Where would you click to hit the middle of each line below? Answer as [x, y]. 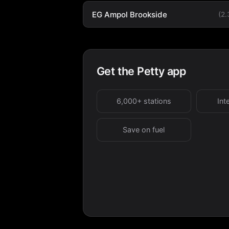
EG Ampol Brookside [129, 14]
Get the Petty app [141, 71]
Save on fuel [144, 129]
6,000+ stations [144, 101]
